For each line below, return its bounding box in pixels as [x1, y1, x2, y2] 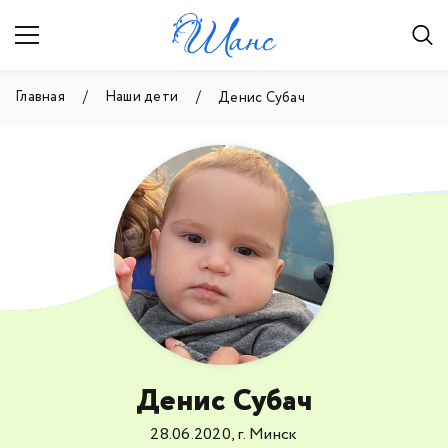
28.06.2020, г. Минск [150, 423, 298, 446]
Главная [15, 87, 65, 107]
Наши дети [104, 87, 179, 107]
